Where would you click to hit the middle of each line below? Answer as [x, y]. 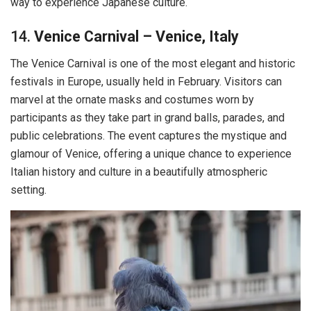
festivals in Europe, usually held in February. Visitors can [146, 82]
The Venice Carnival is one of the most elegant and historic [153, 64]
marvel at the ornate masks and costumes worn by [132, 100]
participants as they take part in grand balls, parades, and [148, 118]
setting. [28, 190]
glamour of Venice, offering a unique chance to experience [151, 154]
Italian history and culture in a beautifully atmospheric [139, 172]
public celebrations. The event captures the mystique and [149, 136]
